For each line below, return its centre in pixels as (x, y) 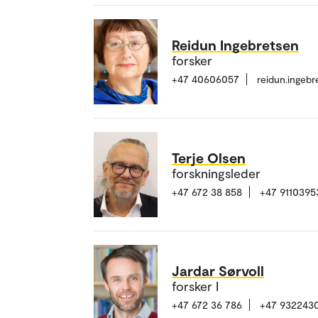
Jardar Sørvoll (218, 271)
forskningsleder (216, 174)
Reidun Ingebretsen (235, 45)
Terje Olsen (209, 158)
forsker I (195, 286)
